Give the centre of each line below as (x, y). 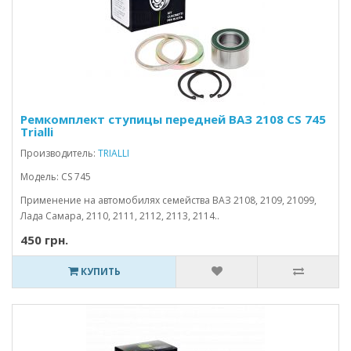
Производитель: (59, 153)
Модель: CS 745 (56, 177)
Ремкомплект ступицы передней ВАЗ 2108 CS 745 (173, 119)
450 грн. (44, 240)
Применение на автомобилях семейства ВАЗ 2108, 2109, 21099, (168, 200)
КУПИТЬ (99, 271)
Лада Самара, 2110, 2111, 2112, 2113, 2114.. (120, 216)
